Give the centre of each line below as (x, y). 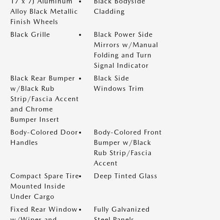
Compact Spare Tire (45, 176)
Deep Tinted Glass (126, 176)
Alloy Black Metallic (44, 11)
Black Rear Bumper (43, 78)
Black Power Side (123, 34)
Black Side (111, 78)
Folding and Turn (123, 55)
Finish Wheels (34, 22)
